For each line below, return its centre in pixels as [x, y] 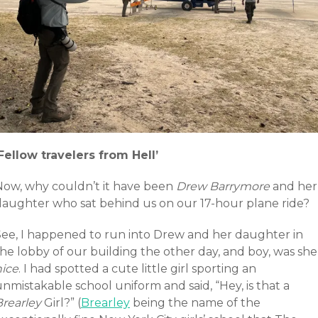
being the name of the [195, 302]
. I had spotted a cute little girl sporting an [137, 268]
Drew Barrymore [223, 186]
